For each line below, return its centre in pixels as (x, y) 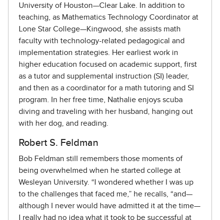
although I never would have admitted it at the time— (110, 206)
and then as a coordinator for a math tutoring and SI (106, 88)
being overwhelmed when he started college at (100, 171)
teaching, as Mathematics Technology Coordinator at (109, 17)
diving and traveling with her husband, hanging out (106, 112)
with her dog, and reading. (64, 124)
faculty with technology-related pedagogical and (102, 41)
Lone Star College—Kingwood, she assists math (100, 29)
